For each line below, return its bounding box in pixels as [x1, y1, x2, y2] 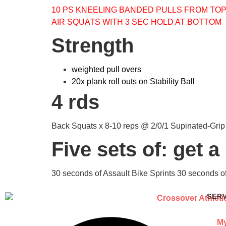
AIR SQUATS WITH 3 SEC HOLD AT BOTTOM [51, 17, 223, 26]
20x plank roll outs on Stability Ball [72, 77, 195, 86]
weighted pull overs [72, 65, 141, 74]
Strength [51, 34, 134, 56]
